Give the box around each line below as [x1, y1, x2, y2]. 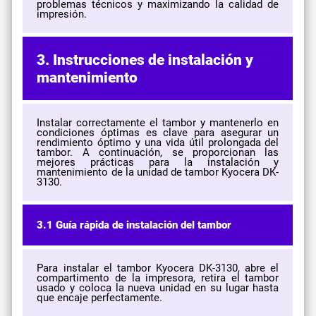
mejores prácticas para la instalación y [37, 155, 279, 169]
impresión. [37, 7, 87, 20]
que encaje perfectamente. [37, 291, 163, 304]
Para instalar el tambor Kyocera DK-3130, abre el [37, 261, 279, 274]
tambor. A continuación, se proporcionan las [37, 145, 279, 159]
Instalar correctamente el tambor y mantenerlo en [37, 116, 279, 129]
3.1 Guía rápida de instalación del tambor [37, 218, 232, 231]
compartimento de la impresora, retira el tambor [37, 271, 279, 284]
